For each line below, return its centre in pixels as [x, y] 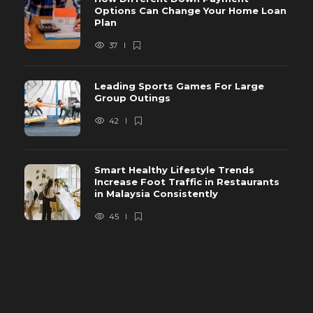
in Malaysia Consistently [158, 193]
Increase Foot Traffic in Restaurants [187, 181]
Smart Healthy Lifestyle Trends [174, 169]
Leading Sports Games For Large [179, 86]
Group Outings [134, 97]
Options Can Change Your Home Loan [190, 10]
